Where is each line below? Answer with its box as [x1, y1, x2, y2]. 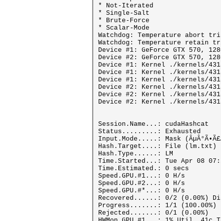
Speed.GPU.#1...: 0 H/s [98, 172, 185, 180]
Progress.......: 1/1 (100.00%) [98, 202, 217, 209]
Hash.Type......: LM [98, 150, 173, 157]
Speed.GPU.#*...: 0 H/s [98, 187, 185, 194]
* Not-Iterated [98, 2, 153, 9]
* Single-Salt [98, 9, 149, 17]
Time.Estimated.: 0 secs [98, 165, 189, 172]
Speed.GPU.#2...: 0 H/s [98, 180, 185, 187]
